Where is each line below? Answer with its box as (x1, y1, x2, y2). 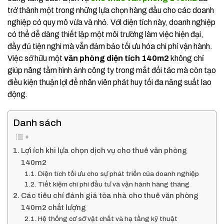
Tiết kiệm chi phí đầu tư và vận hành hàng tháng (37, 180, 189, 188)
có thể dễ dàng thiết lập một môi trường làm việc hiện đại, (7, 30, 203, 38)
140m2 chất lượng (21, 203, 86, 211)
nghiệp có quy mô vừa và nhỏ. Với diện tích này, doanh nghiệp (7, 18, 215, 26)
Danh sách (13, 117, 61, 128)
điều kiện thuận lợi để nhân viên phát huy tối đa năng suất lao (7, 78, 211, 86)
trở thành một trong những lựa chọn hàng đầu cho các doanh (7, 6, 214, 14)
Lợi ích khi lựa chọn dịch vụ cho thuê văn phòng (21, 146, 187, 154)
